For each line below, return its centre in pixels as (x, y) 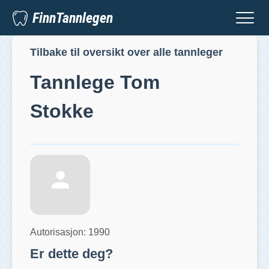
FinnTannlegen (73, 18)
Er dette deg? (71, 253)
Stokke (62, 111)
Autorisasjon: (59, 232)
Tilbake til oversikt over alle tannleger (126, 53)
